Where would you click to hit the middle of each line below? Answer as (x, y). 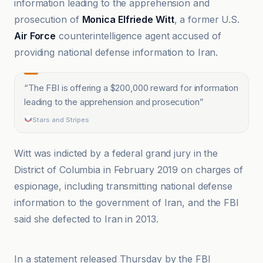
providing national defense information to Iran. (116, 52)
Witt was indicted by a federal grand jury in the (116, 153)
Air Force (35, 36)
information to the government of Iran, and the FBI (127, 203)
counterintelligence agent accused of (139, 36)
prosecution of (48, 19)
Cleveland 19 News (65, 225)
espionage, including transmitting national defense (123, 186)
